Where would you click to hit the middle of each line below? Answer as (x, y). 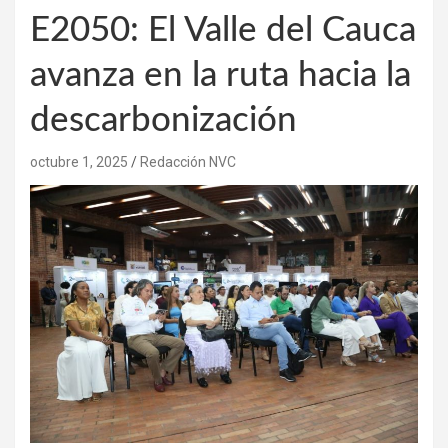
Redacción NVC (188, 161)
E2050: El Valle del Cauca (223, 30)
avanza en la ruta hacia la (220, 75)
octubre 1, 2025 (79, 161)
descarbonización (163, 120)
